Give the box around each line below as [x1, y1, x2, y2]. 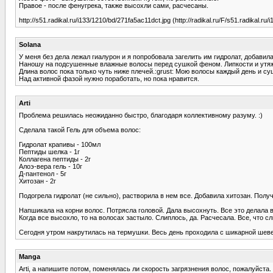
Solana [19, 40, 41, 48]
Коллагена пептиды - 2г [19, 155, 91, 163]
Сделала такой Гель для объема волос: [19, 126, 141, 133]
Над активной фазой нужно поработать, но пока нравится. [19, 74, 199, 82]
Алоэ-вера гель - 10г [19, 162, 82, 170]
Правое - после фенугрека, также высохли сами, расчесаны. [19, 1, 208, 9]
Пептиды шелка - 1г [19, 147, 80, 155]
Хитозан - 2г [19, 177, 56, 185]
